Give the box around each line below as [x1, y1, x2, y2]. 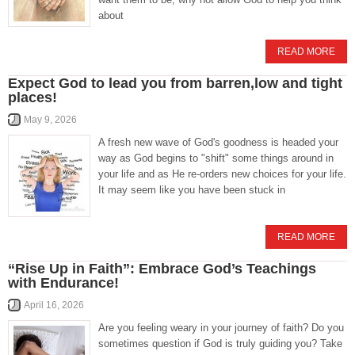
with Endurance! [8, 275, 119, 292]
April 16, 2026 [24, 300, 84, 311]
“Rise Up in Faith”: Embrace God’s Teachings [8, 261, 316, 277]
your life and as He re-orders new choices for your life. [98, 168, 346, 181]
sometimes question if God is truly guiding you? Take [98, 338, 342, 350]
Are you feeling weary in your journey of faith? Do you [98, 322, 344, 334]
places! [8, 90, 57, 106]
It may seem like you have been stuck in [98, 184, 285, 197]
